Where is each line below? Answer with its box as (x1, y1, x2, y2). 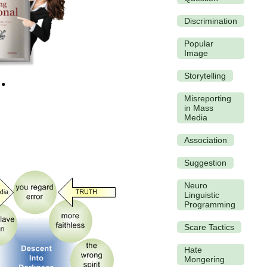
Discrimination (184, 15, 237, 26)
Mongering (184, 254, 225, 264)
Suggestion (184, 157, 226, 167)
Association (184, 135, 227, 145)
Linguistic (184, 190, 219, 200)
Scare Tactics (184, 222, 234, 232)
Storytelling (184, 70, 226, 80)
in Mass (184, 103, 213, 113)
